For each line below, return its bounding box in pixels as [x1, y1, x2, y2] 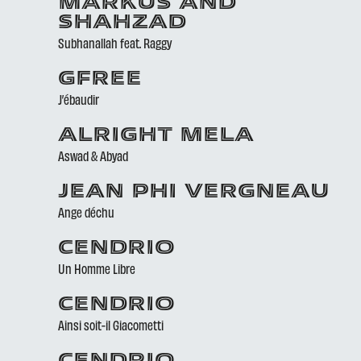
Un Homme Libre [58, 260, 135, 276]
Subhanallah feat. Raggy [58, 35, 172, 51]
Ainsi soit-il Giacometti [58, 317, 164, 333]
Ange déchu [58, 204, 114, 220]
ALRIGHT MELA [58, 127, 254, 146]
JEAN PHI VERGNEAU [58, 183, 330, 202]
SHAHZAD [58, 14, 186, 33]
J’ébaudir [58, 91, 99, 107]
